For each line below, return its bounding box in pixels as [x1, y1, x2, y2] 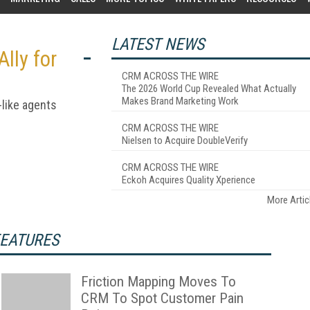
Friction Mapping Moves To [81, 273, 236, 290]
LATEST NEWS [111, 35, 204, 54]
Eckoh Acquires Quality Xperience [122, 174, 255, 186]
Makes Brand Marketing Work [122, 95, 239, 107]
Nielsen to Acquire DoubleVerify [122, 134, 248, 147]
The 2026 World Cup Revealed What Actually [122, 82, 296, 95]
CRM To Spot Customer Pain [81, 290, 244, 307]
